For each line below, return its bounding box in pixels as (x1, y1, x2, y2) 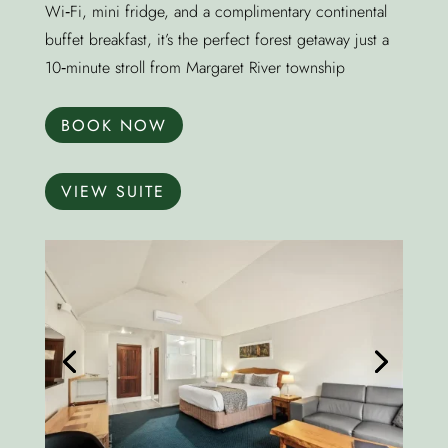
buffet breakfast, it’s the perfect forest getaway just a (44, 27, 389, 51)
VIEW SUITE (60, 180, 165, 204)
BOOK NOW (60, 113, 167, 137)
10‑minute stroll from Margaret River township (44, 55, 345, 79)
